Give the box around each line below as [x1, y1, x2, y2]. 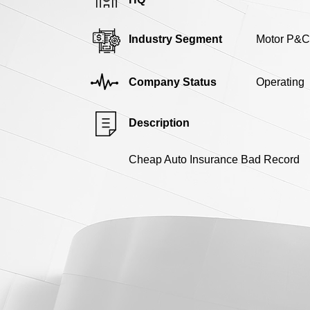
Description [129, 116, 190, 129]
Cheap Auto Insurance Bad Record [129, 153, 300, 165]
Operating [256, 75, 304, 88]
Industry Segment [129, 33, 222, 45]
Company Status [129, 75, 217, 88]
